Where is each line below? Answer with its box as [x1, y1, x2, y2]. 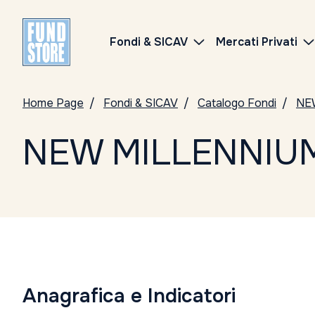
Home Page [22, 96, 84, 110]
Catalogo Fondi [198, 96, 276, 110]
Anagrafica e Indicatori [22, 283, 236, 309]
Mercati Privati [216, 34, 297, 49]
